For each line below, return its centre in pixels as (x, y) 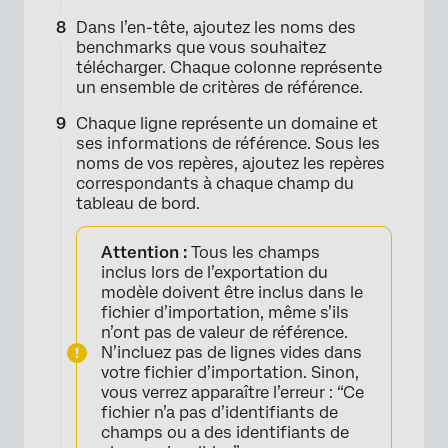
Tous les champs (253, 252)
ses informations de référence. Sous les (228, 143)
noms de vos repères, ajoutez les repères (230, 163)
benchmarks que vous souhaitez (201, 47)
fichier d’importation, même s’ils (225, 312)
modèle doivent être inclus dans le (232, 292)
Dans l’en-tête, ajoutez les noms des (216, 27)
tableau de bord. (138, 203)
